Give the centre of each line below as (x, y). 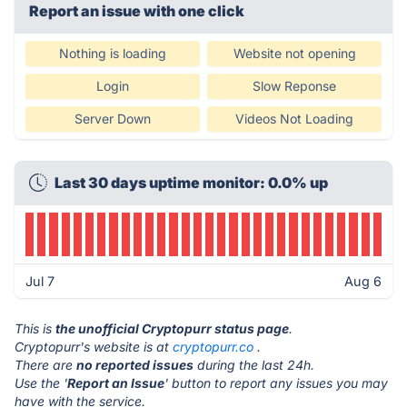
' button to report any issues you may (276, 383)
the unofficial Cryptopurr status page (172, 328)
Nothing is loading (113, 53)
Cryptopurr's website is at (94, 347)
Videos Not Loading (294, 119)
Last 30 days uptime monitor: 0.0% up (191, 183)
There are (45, 365)
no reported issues (135, 365)
